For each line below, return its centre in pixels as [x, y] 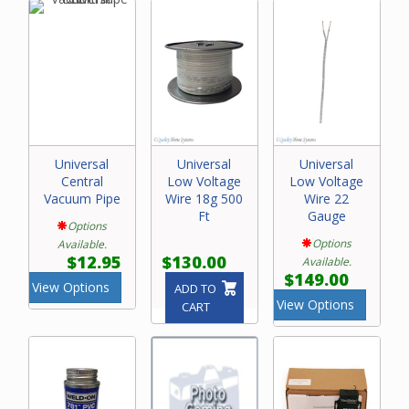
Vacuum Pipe [82, 199]
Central [82, 182]
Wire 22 [327, 199]
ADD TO [196, 289]
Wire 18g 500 [204, 199]
